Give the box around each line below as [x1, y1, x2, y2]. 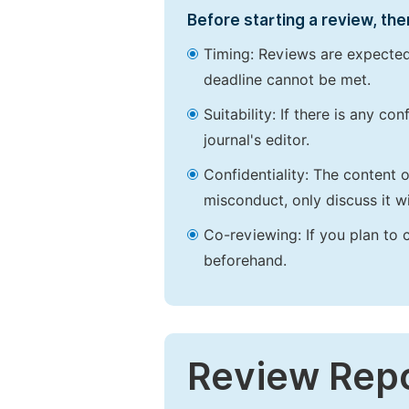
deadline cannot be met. [204, 71, 371, 89]
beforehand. [204, 252, 287, 269]
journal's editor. [204, 131, 309, 149]
